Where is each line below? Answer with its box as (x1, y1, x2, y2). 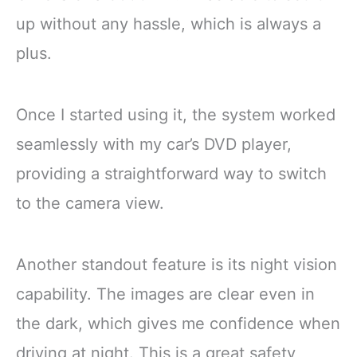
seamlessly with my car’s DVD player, (16, 135, 292, 155)
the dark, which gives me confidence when (16, 314, 340, 334)
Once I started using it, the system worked (16, 105, 335, 125)
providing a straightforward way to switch (16, 164, 327, 184)
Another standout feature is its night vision (16, 255, 337, 275)
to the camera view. (16, 194, 164, 214)
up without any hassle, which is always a (16, 14, 321, 33)
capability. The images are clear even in (16, 284, 315, 304)
